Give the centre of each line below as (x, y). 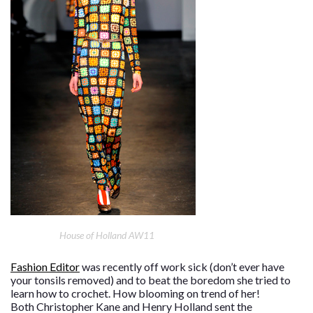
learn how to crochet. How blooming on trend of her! (135, 293)
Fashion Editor (45, 267)
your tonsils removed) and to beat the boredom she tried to (151, 280)
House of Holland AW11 (107, 235)
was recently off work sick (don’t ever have (182, 267)
